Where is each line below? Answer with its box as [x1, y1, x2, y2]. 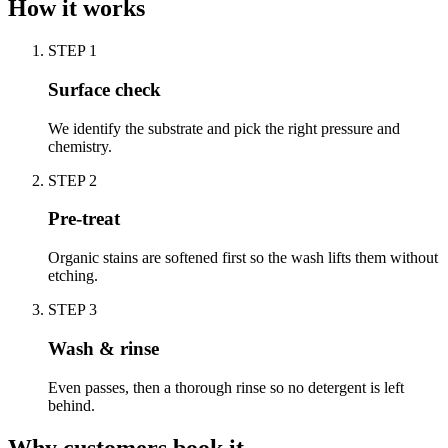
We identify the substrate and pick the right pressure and [48, 119, 400, 137]
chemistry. [48, 137, 112, 155]
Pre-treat [48, 208, 120, 230]
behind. [48, 396, 95, 414]
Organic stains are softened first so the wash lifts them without [48, 249, 438, 267]
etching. [48, 267, 98, 285]
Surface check [48, 79, 161, 100]
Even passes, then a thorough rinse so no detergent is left [48, 378, 404, 396]
